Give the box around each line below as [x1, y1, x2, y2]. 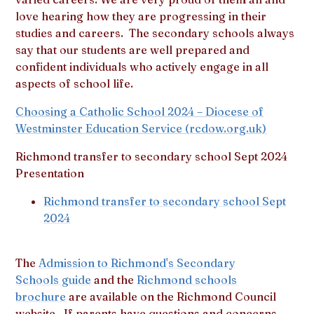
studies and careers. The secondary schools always [15, 25, 295, 40]
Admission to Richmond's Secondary [39, 255, 236, 270]
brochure [15, 289, 67, 303]
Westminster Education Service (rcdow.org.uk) [15, 121, 267, 135]
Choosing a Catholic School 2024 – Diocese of [15, 104, 264, 118]
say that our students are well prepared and [15, 42, 250, 57]
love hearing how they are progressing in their [15, 8, 267, 23]
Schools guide [15, 272, 92, 287]
